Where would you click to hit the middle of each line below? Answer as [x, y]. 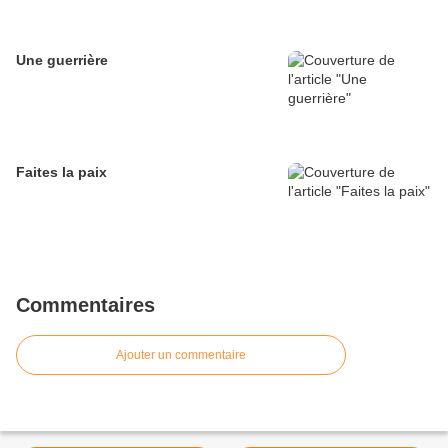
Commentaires [85, 305]
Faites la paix [61, 172]
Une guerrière [62, 60]
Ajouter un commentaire [181, 355]
